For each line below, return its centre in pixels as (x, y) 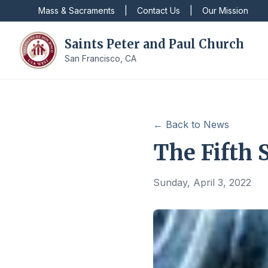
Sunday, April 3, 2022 (202, 182)
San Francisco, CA (100, 58)
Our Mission (225, 10)
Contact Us (159, 10)
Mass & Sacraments (77, 10)
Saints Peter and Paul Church (154, 44)
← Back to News (191, 124)
